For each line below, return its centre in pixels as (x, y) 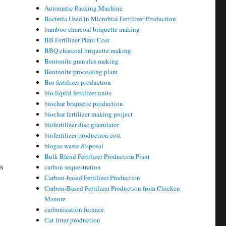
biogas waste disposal (74, 146)
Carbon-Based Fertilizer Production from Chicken (112, 188)
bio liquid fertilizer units (78, 93)
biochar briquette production (84, 103)
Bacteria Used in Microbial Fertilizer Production (110, 19)
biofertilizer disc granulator (82, 125)
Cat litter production (73, 220)
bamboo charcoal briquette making (92, 29)
